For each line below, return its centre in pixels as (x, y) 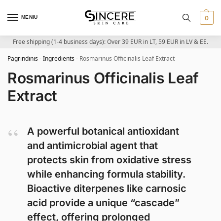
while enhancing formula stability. (106, 174)
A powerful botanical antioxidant (103, 131)
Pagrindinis (23, 58)
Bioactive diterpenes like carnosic (107, 188)
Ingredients (59, 58)
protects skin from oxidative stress (109, 160)
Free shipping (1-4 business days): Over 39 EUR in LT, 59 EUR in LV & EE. (110, 42)
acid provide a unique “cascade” (103, 203)
